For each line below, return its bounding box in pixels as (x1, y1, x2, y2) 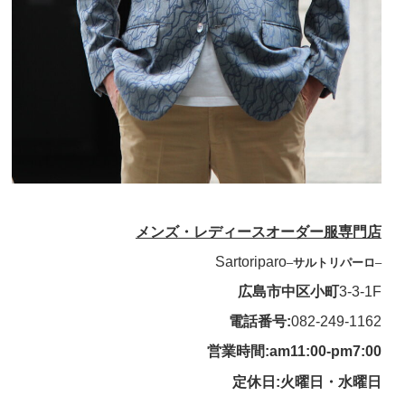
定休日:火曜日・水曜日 (231, 373, 381, 390)
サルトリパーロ (292, 255, 375, 269)
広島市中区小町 (237, 284, 339, 300)
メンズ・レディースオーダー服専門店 (135, 223, 381, 240)
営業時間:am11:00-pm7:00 (206, 344, 381, 360)
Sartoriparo (214, 253, 287, 269)
